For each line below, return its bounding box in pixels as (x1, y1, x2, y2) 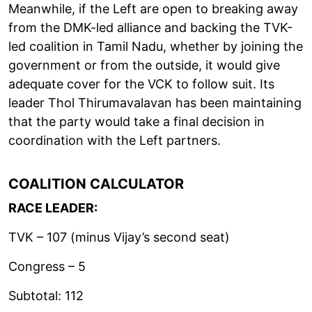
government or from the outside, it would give (8, 57, 280, 72)
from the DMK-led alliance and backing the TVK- (8, 19, 292, 35)
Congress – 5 (8, 258, 86, 274)
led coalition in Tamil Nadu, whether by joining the (8, 38, 303, 54)
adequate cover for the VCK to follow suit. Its (8, 76, 274, 91)
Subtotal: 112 (8, 288, 84, 303)
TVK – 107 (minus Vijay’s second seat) (8, 229, 230, 244)
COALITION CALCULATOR (8, 175, 184, 192)
